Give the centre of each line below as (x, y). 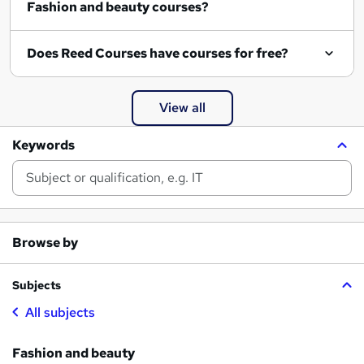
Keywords (43, 145)
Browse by (45, 242)
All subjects (60, 312)
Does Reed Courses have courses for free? (158, 53)
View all (182, 107)
